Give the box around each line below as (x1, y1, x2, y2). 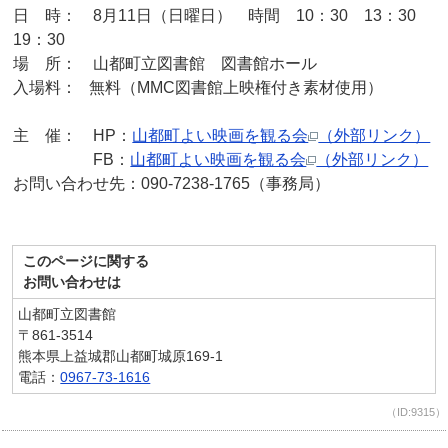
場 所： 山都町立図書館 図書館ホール (13, 55, 318, 73)
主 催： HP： (13, 127, 133, 145)
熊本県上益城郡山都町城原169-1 (18, 348, 224, 365)
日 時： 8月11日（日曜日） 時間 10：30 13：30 (13, 7, 433, 25)
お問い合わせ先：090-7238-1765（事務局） (13, 175, 331, 193)
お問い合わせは (23, 274, 122, 291)
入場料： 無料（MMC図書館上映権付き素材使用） (13, 79, 384, 97)
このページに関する (23, 253, 150, 270)
